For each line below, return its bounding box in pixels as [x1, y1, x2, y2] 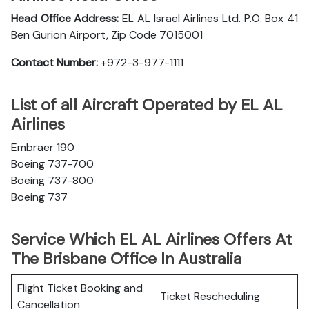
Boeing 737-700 [11, 157, 94, 171]
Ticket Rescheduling [160, 289, 260, 303]
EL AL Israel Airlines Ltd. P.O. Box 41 [119, 11, 299, 26]
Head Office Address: [11, 11, 119, 26]
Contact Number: [11, 55, 98, 70]
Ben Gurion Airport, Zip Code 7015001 [11, 28, 203, 42]
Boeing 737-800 [11, 173, 94, 188]
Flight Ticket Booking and [17, 281, 143, 295]
